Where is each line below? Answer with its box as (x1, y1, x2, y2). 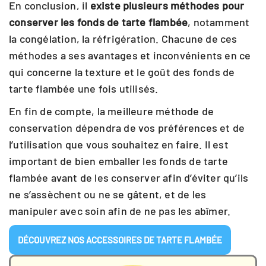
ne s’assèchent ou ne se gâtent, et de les (9, 188, 207, 201)
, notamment (188, 15, 250, 28)
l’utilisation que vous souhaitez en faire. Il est (9, 138, 229, 151)
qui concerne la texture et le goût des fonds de (9, 65, 235, 78)
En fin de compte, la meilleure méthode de (9, 104, 214, 118)
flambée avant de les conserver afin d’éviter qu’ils (9, 171, 249, 184)
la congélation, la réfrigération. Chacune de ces (9, 32, 237, 45)
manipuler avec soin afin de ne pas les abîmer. (9, 204, 231, 217)
